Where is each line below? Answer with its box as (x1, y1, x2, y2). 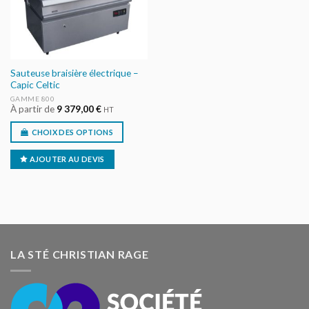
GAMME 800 (10, 94, 55, 103)
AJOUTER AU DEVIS (29, 154, 105, 164)
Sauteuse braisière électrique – (10, 68, 139, 79)
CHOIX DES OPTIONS (31, 127, 114, 137)
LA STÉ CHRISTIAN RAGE (10, 247, 149, 261)
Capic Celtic (10, 79, 60, 91)
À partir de (10, 103, 57, 114)
